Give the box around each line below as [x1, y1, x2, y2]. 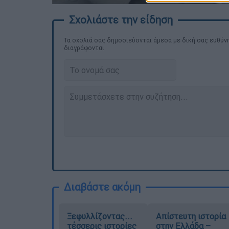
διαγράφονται [64, 44, 104, 52]
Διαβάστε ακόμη [64, 180, 141, 194]
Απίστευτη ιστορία [155, 211, 226, 222]
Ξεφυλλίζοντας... [67, 211, 132, 222]
